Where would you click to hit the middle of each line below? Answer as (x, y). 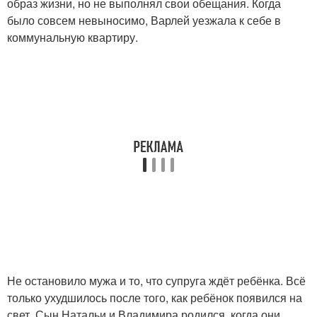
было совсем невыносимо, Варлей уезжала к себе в (144, 21)
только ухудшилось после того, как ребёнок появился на (155, 298)
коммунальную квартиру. (73, 38)
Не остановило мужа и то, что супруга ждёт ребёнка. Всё (156, 281)
